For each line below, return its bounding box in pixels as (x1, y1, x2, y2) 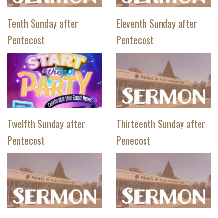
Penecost (116, 132, 150, 147)
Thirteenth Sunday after (116, 116, 205, 131)
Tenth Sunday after (7, 16, 78, 31)
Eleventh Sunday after (116, 16, 197, 31)
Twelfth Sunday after (7, 116, 85, 131)
